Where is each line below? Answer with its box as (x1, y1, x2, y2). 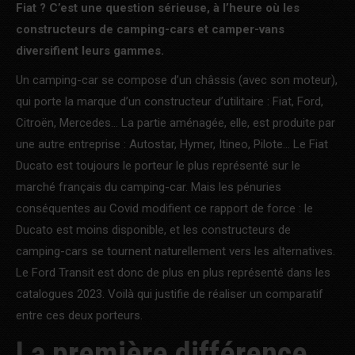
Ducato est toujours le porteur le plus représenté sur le (16, 158, 300, 173)
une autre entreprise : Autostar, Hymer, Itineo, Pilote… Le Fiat (16, 136, 328, 151)
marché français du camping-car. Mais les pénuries (16, 179, 281, 194)
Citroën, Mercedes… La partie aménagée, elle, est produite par (16, 115, 335, 130)
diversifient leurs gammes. (16, 43, 164, 58)
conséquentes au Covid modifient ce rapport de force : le (16, 200, 313, 216)
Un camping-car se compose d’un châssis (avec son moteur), (16, 72, 338, 87)
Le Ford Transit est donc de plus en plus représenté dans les (16, 265, 330, 280)
